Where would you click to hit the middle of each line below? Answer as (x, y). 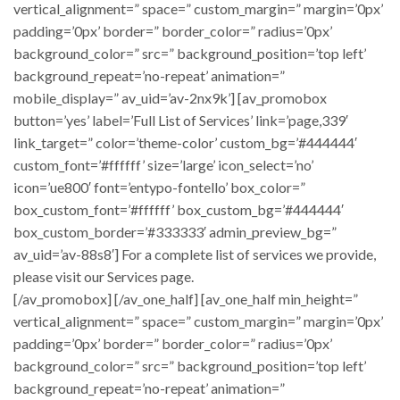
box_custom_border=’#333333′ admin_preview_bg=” (175, 231)
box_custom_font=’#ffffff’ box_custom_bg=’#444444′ (179, 209)
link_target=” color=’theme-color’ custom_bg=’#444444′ (185, 142)
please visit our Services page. (104, 276)
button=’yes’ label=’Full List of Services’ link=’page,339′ (181, 120)
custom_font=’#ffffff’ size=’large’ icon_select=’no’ (163, 164)
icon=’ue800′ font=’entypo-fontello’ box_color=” (159, 187)
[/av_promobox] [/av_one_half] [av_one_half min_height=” (186, 298)
